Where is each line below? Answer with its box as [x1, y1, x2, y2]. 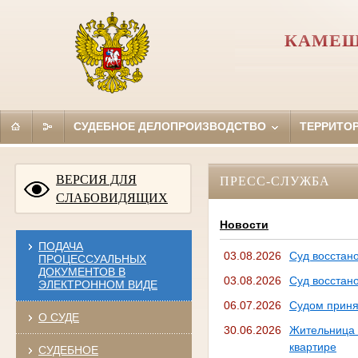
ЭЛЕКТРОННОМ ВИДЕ [38, 277, 157, 291]
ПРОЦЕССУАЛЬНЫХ [38, 252, 146, 265]
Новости [219, 218, 268, 232]
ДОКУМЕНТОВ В [38, 265, 125, 278]
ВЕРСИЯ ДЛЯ [56, 172, 137, 186]
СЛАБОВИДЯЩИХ [56, 190, 168, 205]
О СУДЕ [38, 310, 79, 324]
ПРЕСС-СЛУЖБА [219, 173, 330, 188]
